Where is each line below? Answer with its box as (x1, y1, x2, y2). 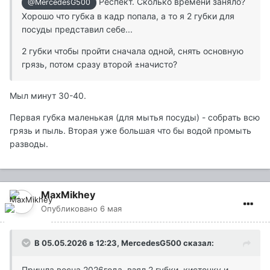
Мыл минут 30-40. (10, 90, 89, 101)
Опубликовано (41, 203, 100, 213)
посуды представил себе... (22, 24, 133, 34)
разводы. (10, 138, 48, 149)
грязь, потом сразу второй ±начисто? (22, 58, 177, 69)
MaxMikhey (41, 188, 95, 201)
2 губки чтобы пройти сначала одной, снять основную (22, 45, 243, 56)
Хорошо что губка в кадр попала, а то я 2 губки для (22, 10, 234, 21)
